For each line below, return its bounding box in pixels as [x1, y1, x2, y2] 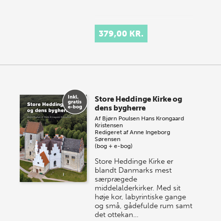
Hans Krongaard [141, 114, 184, 122]
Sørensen [95, 135, 121, 143]
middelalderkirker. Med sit [95, 183, 181, 192]
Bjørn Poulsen [102, 114, 140, 122]
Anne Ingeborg [130, 128, 171, 136]
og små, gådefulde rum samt [95, 201, 193, 210]
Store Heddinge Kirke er [95, 156, 174, 166]
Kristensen [95, 121, 123, 129]
